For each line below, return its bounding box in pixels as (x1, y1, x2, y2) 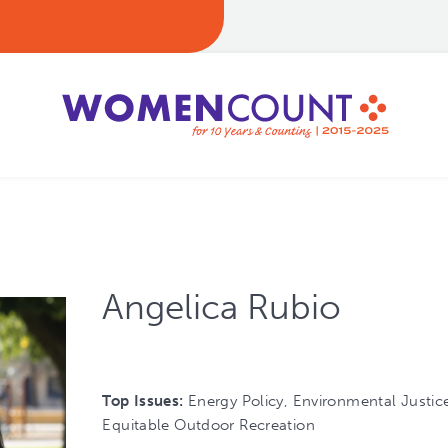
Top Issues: (102, 392, 188, 410)
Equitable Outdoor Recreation (102, 416, 315, 434)
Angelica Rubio (102, 286, 342, 328)
